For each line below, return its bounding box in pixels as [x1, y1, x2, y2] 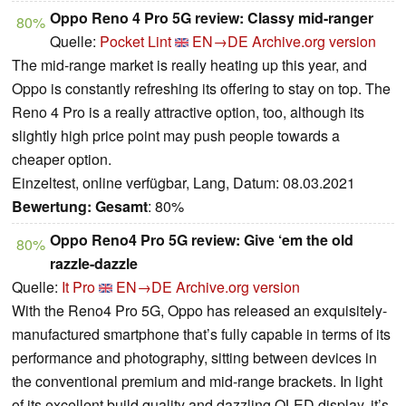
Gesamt [95, 196, 148, 217]
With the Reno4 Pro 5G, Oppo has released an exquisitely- [12, 300, 387, 322]
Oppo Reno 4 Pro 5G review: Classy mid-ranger [50, 7, 373, 29]
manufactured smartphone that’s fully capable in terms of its [12, 324, 391, 345]
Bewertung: [12, 196, 92, 217]
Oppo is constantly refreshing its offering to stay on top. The [12, 78, 391, 100]
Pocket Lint [100, 31, 171, 53]
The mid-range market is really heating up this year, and [12, 54, 367, 76]
